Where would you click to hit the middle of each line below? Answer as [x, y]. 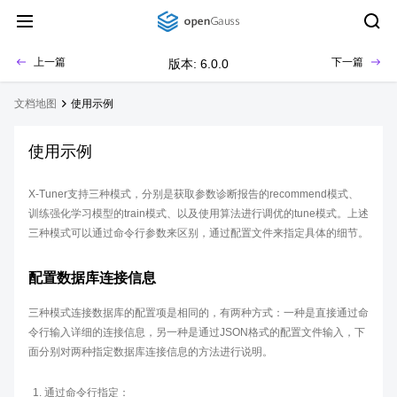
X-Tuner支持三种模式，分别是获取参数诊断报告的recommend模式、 [194, 194]
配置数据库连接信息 [92, 278]
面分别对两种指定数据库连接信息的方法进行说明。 [151, 352]
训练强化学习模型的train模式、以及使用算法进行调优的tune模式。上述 [198, 214]
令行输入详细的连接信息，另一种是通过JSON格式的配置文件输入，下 [197, 332]
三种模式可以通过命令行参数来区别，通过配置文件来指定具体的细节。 [198, 233]
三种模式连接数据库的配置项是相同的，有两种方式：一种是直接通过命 [198, 313]
